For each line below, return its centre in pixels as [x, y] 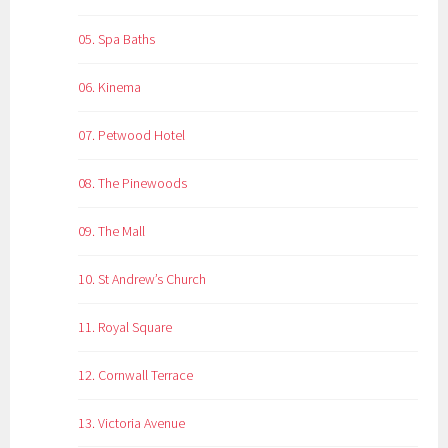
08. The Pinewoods [133, 182]
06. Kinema [110, 86]
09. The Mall [112, 230]
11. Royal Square [125, 326]
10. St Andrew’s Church [142, 278]
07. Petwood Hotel [132, 134]
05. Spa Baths [117, 38]
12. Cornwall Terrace [136, 374]
